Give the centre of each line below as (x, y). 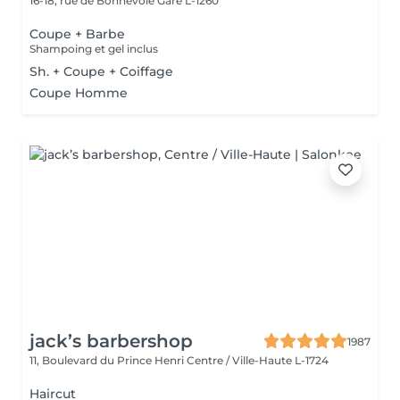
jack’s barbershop (111, 341)
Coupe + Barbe (77, 34)
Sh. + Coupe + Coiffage (101, 71)
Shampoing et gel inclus (94, 49)
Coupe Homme (79, 93)
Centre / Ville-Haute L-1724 (258, 360)
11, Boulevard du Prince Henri (108, 360)
